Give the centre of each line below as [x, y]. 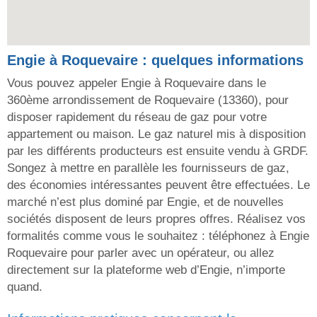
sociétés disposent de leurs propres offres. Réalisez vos [156, 219]
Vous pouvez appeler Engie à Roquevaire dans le [137, 83]
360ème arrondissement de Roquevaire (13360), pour [148, 100]
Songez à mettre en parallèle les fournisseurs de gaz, [148, 168]
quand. [25, 287]
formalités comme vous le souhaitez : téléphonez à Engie [158, 236]
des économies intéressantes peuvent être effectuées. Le [158, 185]
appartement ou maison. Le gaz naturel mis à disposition [156, 134]
